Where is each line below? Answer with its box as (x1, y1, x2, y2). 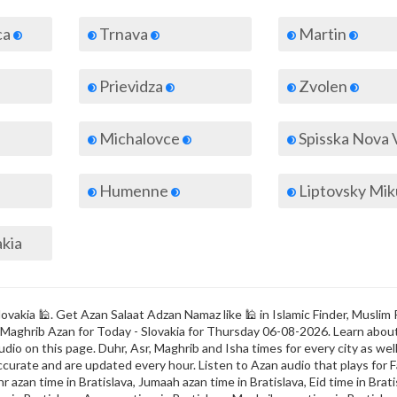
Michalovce (97, 128, 183, 148)
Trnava (97, 24, 151, 43)
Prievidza (97, 76, 166, 96)
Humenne (97, 181, 171, 200)
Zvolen (296, 76, 350, 96)
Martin (296, 24, 349, 43)
